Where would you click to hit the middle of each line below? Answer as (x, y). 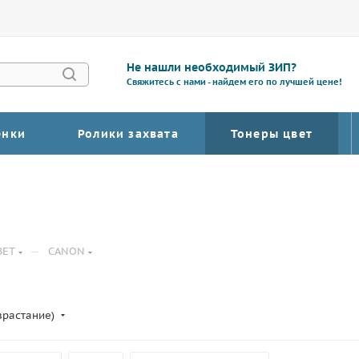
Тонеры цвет (272, 134)
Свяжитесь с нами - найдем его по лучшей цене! (234, 82)
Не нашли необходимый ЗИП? (212, 67)
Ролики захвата (128, 134)
